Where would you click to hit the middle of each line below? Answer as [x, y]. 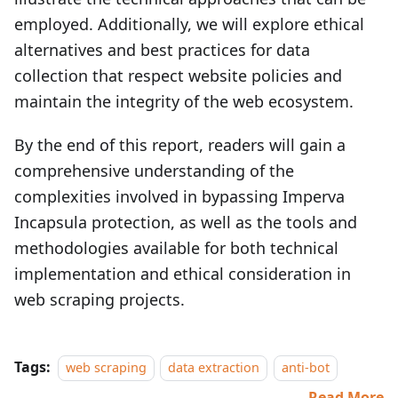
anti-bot [305, 367]
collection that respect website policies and [178, 76]
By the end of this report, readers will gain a [180, 145]
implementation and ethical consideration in [183, 274]
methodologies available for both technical [176, 248]
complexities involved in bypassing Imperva [179, 196]
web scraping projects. [99, 299]
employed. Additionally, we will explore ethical [189, 24]
